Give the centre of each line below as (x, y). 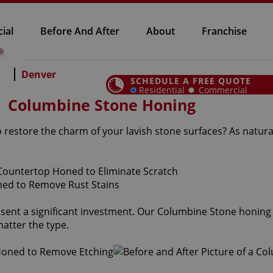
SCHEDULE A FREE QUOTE (191, 81)
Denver (39, 74)
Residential (162, 90)
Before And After (80, 31)
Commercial (223, 90)
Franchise (224, 31)
